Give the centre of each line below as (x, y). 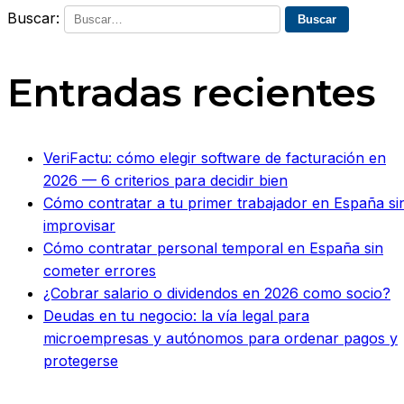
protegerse (81, 361)
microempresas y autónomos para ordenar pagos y (220, 339)
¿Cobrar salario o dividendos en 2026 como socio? (217, 294)
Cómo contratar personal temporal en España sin (213, 248)
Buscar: (33, 18)
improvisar (79, 226)
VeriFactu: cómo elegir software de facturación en (215, 158)
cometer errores (100, 271)
